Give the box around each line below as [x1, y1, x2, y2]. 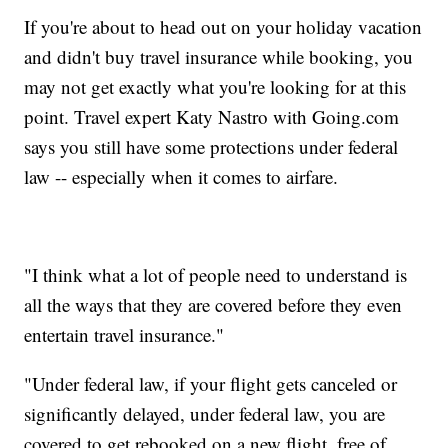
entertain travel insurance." [24, 322, 225, 348]
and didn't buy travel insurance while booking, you [24, 44, 414, 70]
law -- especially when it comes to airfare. [24, 164, 339, 190]
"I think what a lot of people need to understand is [24, 262, 408, 288]
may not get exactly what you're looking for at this [24, 74, 407, 100]
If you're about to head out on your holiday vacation [24, 14, 423, 40]
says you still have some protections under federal [24, 134, 399, 160]
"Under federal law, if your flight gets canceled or [24, 371, 398, 397]
